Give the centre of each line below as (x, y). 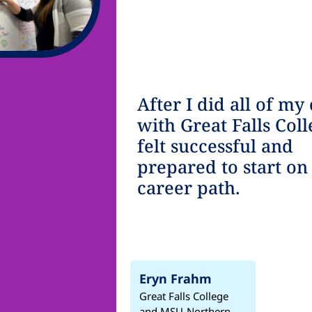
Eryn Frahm (175, 278)
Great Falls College (184, 296)
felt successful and (215, 145)
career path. (189, 187)
